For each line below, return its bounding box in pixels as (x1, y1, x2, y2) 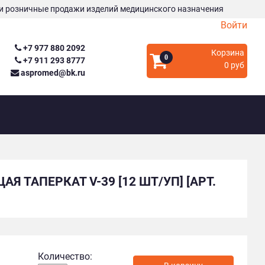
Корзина (211, 47, 244, 58)
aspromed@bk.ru (19, 68, 86, 79)
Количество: (37, 250, 92, 262)
